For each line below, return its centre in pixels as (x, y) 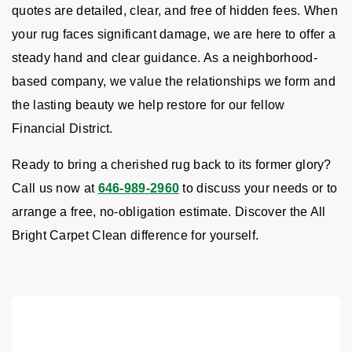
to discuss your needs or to (260, 188)
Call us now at (55, 188)
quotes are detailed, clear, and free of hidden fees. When (175, 11)
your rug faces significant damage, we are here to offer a (174, 34)
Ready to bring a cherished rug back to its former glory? (172, 165)
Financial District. (62, 128)
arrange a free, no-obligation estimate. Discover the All (169, 212)
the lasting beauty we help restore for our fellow (148, 105)
